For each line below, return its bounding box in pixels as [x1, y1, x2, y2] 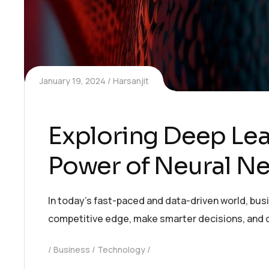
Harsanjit [113, 74, 149, 86]
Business [53, 243, 90, 255]
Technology [97, 243, 145, 255]
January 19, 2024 [40, 74, 106, 86]
